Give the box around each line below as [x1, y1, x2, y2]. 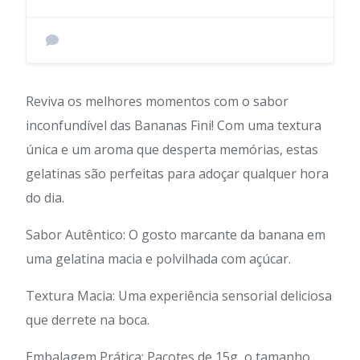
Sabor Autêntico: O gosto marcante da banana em [26, 226, 325, 243]
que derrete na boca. [26, 311, 149, 329]
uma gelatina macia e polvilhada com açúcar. [26, 250, 291, 268]
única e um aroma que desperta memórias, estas [26, 141, 318, 158]
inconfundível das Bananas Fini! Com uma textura [26, 117, 321, 134]
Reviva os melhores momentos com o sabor [26, 92, 288, 110]
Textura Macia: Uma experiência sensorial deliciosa [26, 287, 332, 305]
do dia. [26, 189, 64, 207]
